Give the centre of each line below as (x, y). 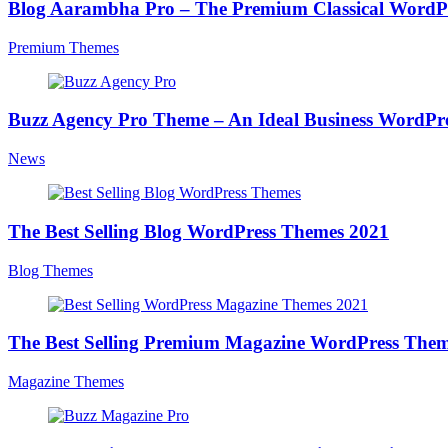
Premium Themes (63, 47)
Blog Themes (50, 270)
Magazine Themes (66, 381)
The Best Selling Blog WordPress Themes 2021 (198, 231)
